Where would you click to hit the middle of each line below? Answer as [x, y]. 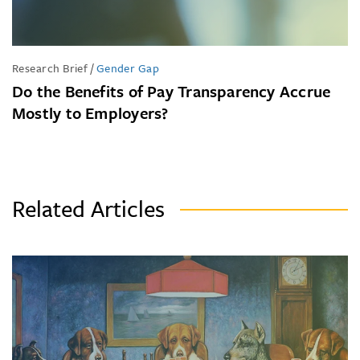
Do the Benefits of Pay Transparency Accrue [172, 91]
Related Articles [88, 208]
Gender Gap [128, 67]
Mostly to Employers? [90, 112]
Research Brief [50, 67]
